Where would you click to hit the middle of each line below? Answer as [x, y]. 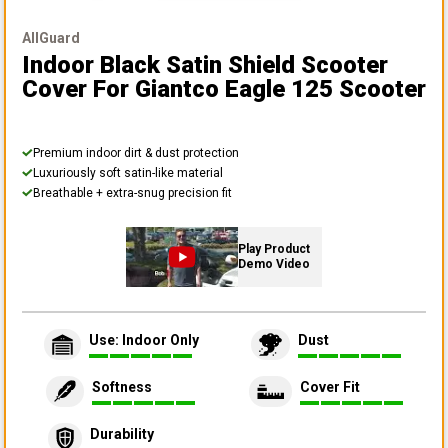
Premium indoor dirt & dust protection [136, 152]
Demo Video [274, 263]
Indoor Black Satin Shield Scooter [205, 64]
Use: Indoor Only [143, 340]
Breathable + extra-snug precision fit [132, 192]
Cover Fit [330, 387]
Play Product [274, 248]
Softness [121, 387]
